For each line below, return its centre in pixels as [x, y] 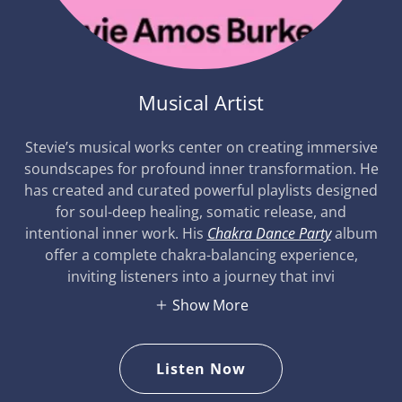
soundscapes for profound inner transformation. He [201, 168]
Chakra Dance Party [269, 233]
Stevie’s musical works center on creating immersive [201, 147]
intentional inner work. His [116, 233]
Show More [210, 306]
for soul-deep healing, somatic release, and [201, 211]
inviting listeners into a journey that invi [201, 276]
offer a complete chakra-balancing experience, [201, 254]
